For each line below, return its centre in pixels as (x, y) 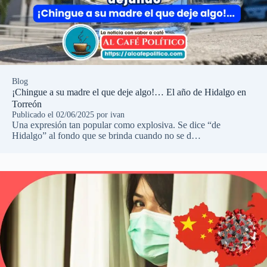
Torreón (27, 104)
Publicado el (34, 114)
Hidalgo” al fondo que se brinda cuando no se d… (106, 135)
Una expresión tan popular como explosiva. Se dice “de (116, 125)
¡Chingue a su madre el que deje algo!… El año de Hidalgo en (129, 92)
